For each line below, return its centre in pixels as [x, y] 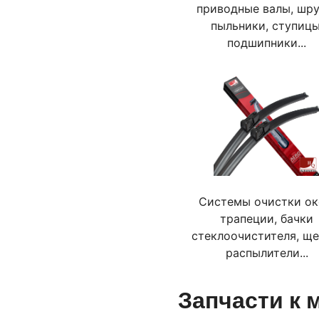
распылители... [267, 253]
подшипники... [267, 43]
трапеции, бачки [267, 219]
